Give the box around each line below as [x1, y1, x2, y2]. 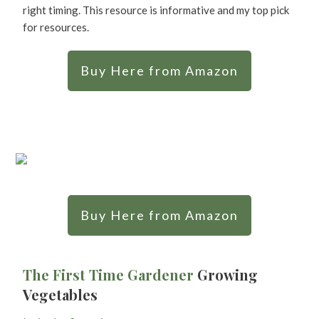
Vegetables [23, 284, 98, 304]
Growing [194, 264, 258, 284]
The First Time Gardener [23, 264, 194, 284]
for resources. [23, 20, 91, 33]
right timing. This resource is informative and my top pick [23, 3, 289, 16]
